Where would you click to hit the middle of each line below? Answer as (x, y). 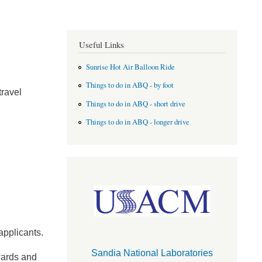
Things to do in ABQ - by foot (130, 85)
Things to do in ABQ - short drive (136, 104)
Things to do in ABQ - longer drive (138, 122)
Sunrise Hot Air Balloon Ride (131, 67)
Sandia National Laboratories (152, 253)
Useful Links (101, 44)
